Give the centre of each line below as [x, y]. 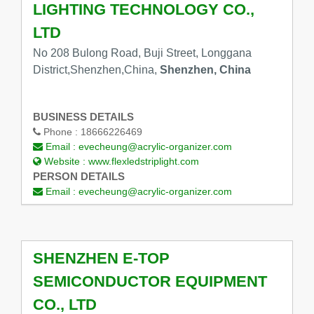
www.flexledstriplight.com [143, 161]
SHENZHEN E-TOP [101, 259]
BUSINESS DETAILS [83, 116]
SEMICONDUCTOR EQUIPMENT [150, 282]
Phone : [60, 131]
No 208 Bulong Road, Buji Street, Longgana [142, 53]
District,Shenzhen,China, [96, 70]
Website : [64, 161]
